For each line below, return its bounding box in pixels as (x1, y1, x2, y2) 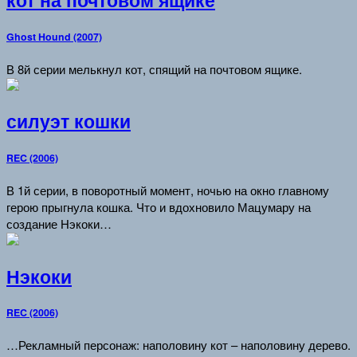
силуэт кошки (6, 108, 131, 135)
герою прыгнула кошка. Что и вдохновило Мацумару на (6, 198, 311, 215)
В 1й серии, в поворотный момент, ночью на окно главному (6, 181, 329, 198)
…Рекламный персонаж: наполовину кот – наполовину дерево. (6, 336, 351, 354)
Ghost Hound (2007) (6, 29, 102, 44)
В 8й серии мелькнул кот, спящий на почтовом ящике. (6, 60, 302, 77)
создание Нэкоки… (6, 214, 112, 232)
